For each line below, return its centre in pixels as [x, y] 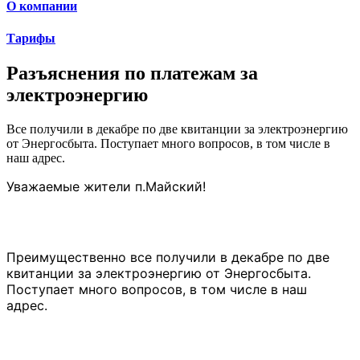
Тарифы [31, 38]
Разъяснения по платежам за [132, 73]
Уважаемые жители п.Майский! [106, 186]
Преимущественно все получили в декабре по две [168, 257]
